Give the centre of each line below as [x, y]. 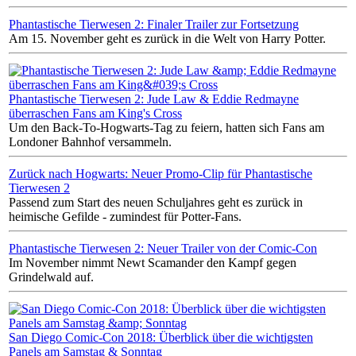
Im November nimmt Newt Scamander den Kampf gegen [153, 262]
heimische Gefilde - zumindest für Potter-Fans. [125, 216]
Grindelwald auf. [51, 277]
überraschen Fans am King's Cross [95, 113]
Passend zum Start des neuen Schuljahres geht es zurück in [156, 202]
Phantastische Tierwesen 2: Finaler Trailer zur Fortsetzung [154, 24]
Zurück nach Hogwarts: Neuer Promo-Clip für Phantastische [161, 173]
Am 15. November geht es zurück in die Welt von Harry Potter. [167, 38]
